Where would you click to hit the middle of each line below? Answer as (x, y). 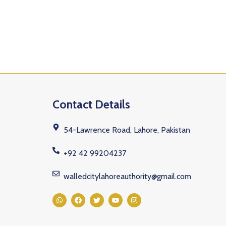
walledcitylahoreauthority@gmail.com (128, 176)
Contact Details (91, 104)
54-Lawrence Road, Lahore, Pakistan (127, 130)
